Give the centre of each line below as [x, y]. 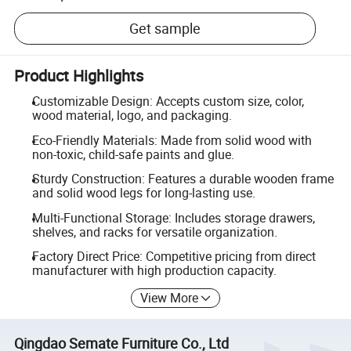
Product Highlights [79, 75]
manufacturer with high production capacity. [154, 271]
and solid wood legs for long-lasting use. [143, 193]
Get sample [165, 29]
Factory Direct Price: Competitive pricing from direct [174, 257]
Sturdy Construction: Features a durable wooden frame [183, 179]
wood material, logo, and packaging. [132, 115]
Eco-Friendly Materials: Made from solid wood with [172, 140]
